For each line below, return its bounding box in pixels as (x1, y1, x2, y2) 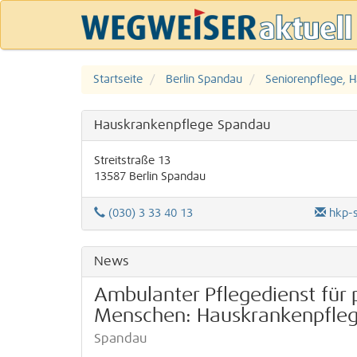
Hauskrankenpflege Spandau (94, 119, 270, 131)
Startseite (93, 74, 143, 85)
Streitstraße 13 (94, 155, 171, 167)
